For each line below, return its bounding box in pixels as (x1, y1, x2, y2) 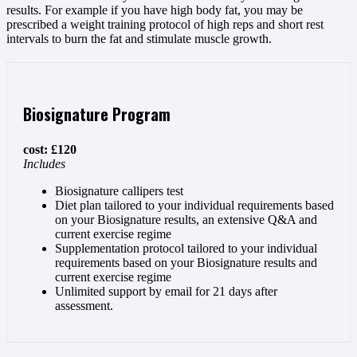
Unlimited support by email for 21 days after (55, 284, 277, 298)
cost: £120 (23, 142, 76, 156)
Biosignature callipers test (55, 183, 183, 198)
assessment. (55, 298, 113, 312)
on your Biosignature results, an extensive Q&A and (55, 212, 317, 226)
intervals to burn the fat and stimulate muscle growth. (6, 32, 272, 46)
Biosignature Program (23, 102, 171, 126)
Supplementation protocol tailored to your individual (55, 241, 317, 255)
